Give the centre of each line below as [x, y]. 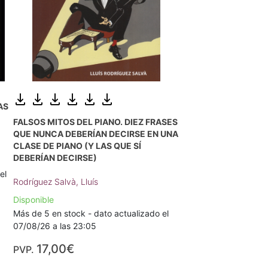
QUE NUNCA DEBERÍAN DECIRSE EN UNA [96, 133]
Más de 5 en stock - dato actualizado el [91, 213]
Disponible [34, 199]
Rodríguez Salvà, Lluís [56, 181]
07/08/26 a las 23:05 [55, 226]
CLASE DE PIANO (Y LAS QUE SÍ [77, 145]
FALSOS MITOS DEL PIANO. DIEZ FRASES [96, 121]
